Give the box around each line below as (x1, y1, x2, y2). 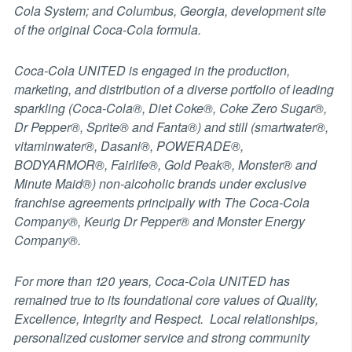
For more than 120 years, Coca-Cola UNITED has (13, 271, 290, 290)
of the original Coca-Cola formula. (13, 20, 201, 38)
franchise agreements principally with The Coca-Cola (13, 192, 310, 211)
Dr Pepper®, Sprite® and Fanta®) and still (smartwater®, (13, 117, 328, 136)
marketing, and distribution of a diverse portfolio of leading (13, 79, 334, 98)
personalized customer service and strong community (13, 328, 310, 346)
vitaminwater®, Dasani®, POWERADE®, (13, 136, 244, 155)
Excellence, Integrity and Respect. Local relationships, (13, 309, 318, 328)
